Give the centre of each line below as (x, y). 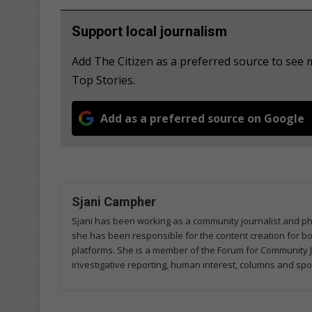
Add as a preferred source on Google (202, 118)
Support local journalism (149, 31)
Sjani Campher (114, 201)
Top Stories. (103, 80)
